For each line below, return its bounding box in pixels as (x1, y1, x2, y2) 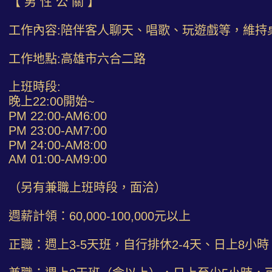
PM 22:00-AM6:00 (8, 109, 107, 123)
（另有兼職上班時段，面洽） (8, 181, 166, 195)
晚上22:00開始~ (8, 95, 95, 109)
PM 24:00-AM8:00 (8, 138, 107, 152)
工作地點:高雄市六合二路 (8, 52, 146, 66)
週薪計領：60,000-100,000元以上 (8, 209, 191, 223)
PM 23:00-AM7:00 (8, 123, 107, 137)
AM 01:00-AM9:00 (8, 152, 107, 166)
